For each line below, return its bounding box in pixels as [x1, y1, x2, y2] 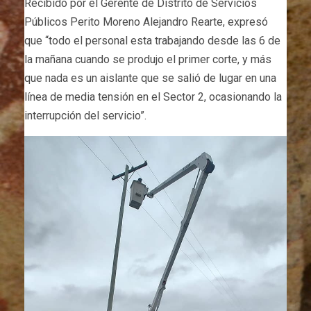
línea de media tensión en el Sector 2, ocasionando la [24, 90, 282, 104]
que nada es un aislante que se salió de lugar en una [24, 72, 276, 85]
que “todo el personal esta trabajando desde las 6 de [24, 34, 280, 48]
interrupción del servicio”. [24, 109, 146, 123]
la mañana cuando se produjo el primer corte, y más [24, 53, 271, 67]
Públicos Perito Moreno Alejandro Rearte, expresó [24, 15, 268, 29]
